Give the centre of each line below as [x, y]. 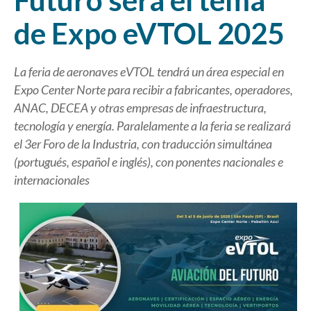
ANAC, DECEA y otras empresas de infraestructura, [140, 108]
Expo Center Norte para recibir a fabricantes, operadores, [153, 90]
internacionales [52, 180]
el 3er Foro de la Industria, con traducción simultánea [143, 144]
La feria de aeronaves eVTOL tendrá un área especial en [149, 72]
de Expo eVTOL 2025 [149, 34]
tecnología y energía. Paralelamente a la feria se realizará [152, 126]
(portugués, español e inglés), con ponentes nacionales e [149, 162]
